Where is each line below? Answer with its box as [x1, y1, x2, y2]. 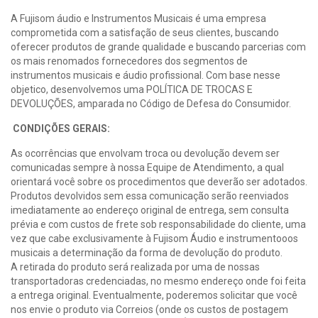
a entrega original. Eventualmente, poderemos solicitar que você [11, 290, 297, 301]
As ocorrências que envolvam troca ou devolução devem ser [11, 148, 280, 159]
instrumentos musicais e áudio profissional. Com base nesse [11, 70, 280, 81]
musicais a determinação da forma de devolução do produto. [11, 247, 283, 258]
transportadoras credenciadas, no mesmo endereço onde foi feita [11, 275, 306, 287]
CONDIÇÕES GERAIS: [11, 123, 110, 134]
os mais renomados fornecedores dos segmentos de [11, 55, 248, 67]
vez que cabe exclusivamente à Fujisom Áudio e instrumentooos [11, 233, 298, 244]
